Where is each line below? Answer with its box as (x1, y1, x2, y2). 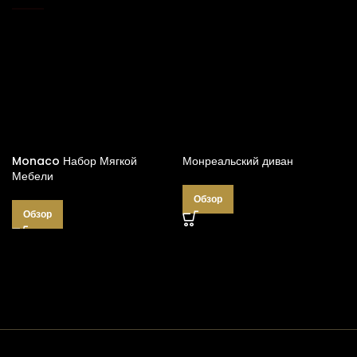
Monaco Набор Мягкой (12, 152, 137, 169)
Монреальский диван (182, 152, 293, 169)
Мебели (12, 167, 53, 184)
